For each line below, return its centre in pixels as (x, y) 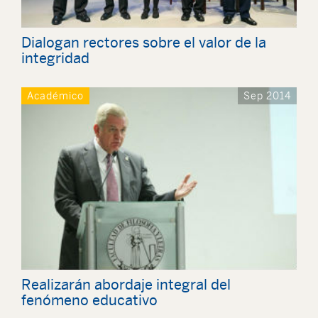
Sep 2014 (267, 95)
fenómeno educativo (89, 300)
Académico (55, 95)
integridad (55, 57)
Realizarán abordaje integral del (126, 285)
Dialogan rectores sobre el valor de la (144, 42)
